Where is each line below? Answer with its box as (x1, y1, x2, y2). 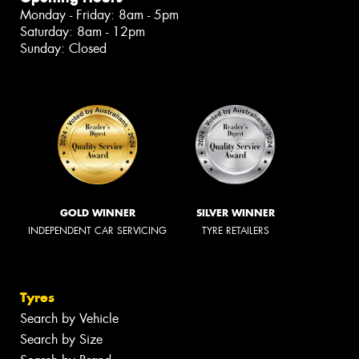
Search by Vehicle (20, 309, 119, 327)
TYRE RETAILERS (202, 224, 269, 238)
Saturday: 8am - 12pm (20, 23, 145, 41)
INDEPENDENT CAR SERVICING (28, 224, 167, 238)
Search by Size (20, 330, 103, 348)
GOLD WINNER (59, 207, 135, 220)
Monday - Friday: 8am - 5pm (20, 6, 179, 24)
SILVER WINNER (196, 207, 275, 220)
